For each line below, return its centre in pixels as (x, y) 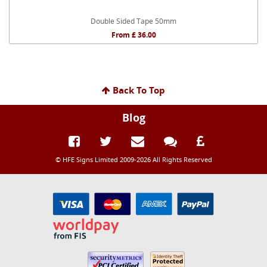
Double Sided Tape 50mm (133, 21)
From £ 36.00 (133, 35)
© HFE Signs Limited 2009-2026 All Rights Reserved (133, 159)
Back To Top (138, 90)
